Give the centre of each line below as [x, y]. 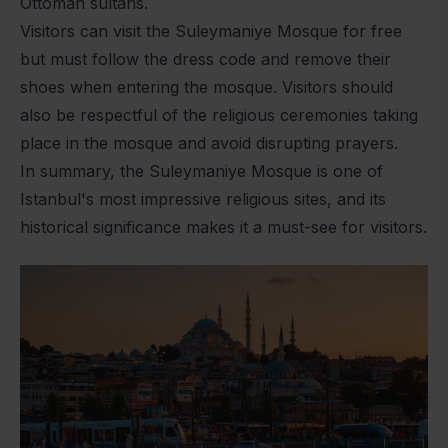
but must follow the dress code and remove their [205, 59]
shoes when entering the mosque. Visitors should [206, 87]
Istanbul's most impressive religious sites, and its [203, 199]
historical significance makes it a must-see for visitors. [223, 227]
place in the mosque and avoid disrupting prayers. [209, 143]
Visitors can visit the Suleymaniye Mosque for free [211, 31]
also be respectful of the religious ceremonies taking [219, 115]
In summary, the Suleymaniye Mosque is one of [201, 171]
